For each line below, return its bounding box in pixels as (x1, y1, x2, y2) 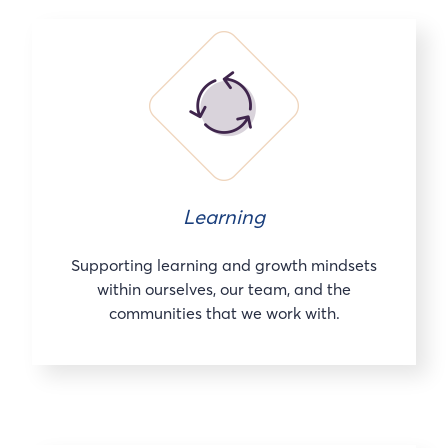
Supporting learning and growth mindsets (71, 254, 377, 275)
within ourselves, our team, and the (97, 278, 351, 299)
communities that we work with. (108, 302, 340, 323)
